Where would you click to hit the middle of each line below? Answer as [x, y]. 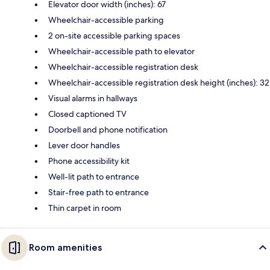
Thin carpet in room [85, 208]
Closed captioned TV [87, 114]
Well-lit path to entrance [94, 177]
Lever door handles [84, 146]
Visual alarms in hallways [93, 99]
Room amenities [65, 248]
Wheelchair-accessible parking [106, 20]
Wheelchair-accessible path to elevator [121, 52]
